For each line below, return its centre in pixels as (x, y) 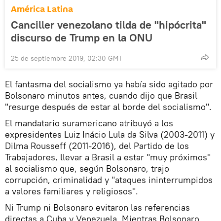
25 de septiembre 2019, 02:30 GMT (67, 58)
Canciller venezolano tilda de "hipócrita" (109, 24)
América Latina (42, 9)
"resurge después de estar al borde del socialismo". (108, 107)
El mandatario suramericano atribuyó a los (89, 123)
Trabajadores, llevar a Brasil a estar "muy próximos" (108, 157)
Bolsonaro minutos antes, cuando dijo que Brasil (101, 95)
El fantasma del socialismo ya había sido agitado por (109, 84)
